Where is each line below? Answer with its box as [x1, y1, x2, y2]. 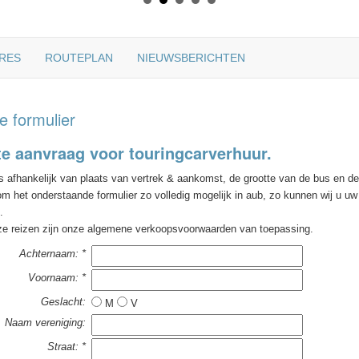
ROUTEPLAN [45, 51, 113, 64]
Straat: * [46, 341, 86, 353]
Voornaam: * [27, 272, 86, 284]
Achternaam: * [18, 248, 86, 260]
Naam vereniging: [4, 317, 86, 329]
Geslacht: [40, 296, 86, 308]
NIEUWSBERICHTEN [137, 51, 245, 64]
